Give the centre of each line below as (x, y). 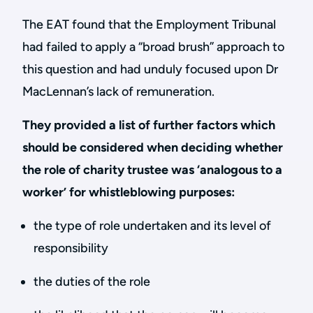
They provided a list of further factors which (149, 125)
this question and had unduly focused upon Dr (150, 69)
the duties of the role (92, 282)
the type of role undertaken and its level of (152, 226)
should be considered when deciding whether (153, 147)
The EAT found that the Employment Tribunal (149, 24)
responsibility (71, 248)
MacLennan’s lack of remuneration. (118, 92)
